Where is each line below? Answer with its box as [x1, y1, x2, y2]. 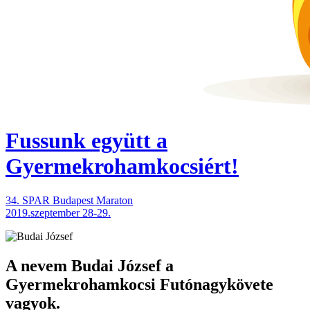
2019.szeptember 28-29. [6, 206, 111, 219]
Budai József [71, 256, 161, 275]
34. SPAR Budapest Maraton [6, 194, 133, 206]
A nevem [6, 256, 71, 275]
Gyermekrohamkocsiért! [6, 154, 239, 179]
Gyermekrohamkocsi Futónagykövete [6, 275, 273, 293]
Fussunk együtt [6, 128, 156, 154]
